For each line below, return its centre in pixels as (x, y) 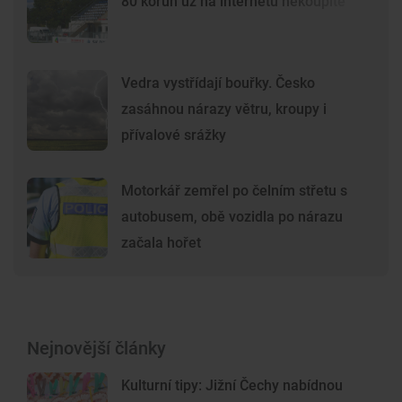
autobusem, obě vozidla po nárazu (232, 216)
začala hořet (161, 242)
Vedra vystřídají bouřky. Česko (218, 83)
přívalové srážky (174, 135)
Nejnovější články (96, 348)
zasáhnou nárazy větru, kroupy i (224, 109)
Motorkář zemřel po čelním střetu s (234, 190)
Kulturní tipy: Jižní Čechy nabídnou (232, 385)
